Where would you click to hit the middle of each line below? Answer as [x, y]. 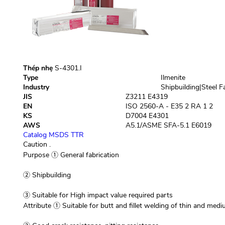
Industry [36, 87]
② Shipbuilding [47, 175]
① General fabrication [84, 155]
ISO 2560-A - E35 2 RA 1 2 [169, 106]
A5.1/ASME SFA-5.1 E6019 [168, 125]
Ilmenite [173, 78]
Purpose [36, 155]
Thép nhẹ [38, 68]
